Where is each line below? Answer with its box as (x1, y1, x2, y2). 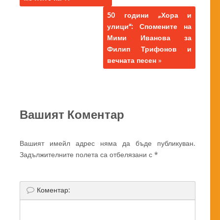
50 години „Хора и (107, 10, 192, 20)
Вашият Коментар (20, 107, 124, 123)
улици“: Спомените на (107, 22, 192, 31)
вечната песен (107, 55, 157, 65)
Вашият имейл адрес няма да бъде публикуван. (20, 138, 196, 148)
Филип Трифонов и (107, 44, 192, 54)
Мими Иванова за (107, 33, 192, 43)
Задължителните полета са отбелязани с (20, 150, 154, 160)
